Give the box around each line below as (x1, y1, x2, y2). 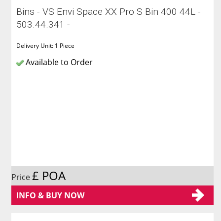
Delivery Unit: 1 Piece (16, 41, 75, 50)
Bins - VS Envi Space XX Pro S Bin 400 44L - (16, 5, 201, 17)
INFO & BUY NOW (16, 189, 85, 201)
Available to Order (24, 56, 93, 68)
